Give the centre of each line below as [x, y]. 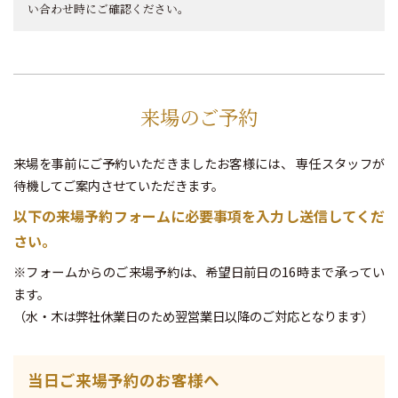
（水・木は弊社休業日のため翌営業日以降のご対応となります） [194, 315]
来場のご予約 [199, 116]
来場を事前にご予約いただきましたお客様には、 [153, 163]
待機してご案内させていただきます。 [119, 185]
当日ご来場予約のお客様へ [123, 379]
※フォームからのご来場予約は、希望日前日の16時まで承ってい [199, 271]
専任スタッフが [339, 163]
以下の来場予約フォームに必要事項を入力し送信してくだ [199, 215]
